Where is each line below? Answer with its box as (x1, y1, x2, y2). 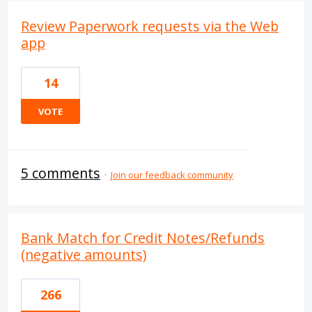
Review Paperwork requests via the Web (21, 17, 279, 36)
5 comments (21, 164, 100, 182)
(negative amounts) (21, 245, 146, 264)
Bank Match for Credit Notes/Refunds (21, 228, 265, 247)
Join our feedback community (111, 169, 233, 181)
